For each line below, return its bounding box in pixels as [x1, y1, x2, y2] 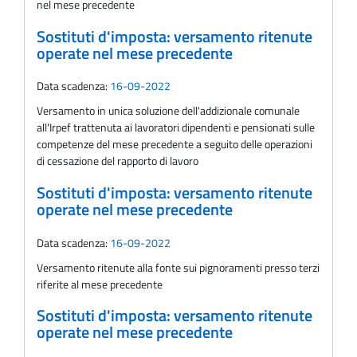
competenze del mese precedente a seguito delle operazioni [37, 135, 312, 153]
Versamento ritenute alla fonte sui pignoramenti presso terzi [37, 258, 320, 276]
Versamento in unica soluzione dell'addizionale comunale [37, 102, 300, 120]
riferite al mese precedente [37, 275, 163, 292]
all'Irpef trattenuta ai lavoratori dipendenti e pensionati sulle [37, 119, 315, 136]
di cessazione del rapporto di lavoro [37, 152, 198, 170]
